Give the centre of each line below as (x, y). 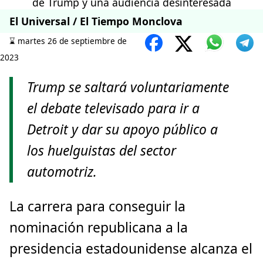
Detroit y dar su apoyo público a (123, 130)
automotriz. (62, 172)
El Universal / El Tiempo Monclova (96, 21)
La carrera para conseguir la (97, 206)
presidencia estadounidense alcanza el (131, 248)
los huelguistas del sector (102, 151)
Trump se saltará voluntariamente (128, 87)
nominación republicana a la (99, 227)
